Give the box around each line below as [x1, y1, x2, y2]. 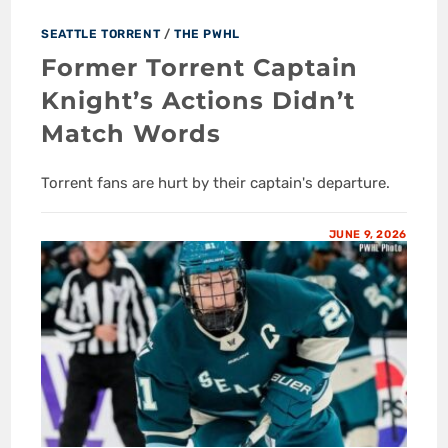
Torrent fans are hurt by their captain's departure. [41, 174, 391, 193]
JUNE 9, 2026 [328, 228, 407, 242]
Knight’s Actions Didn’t [41, 86, 356, 116]
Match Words [41, 119, 222, 149]
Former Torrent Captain [41, 53, 359, 83]
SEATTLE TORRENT [41, 27, 161, 42]
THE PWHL [174, 27, 240, 42]
